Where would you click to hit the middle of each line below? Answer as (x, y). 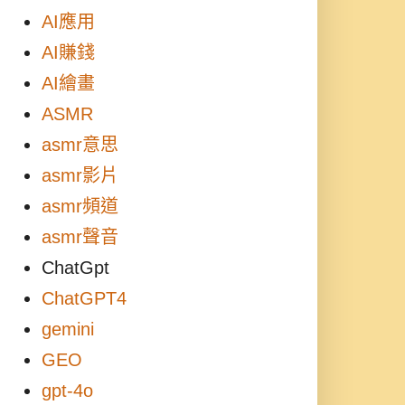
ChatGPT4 (84, 298)
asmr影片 (80, 175)
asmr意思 (80, 145)
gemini (68, 329)
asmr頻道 (80, 206)
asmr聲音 (80, 237)
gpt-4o (67, 391)
